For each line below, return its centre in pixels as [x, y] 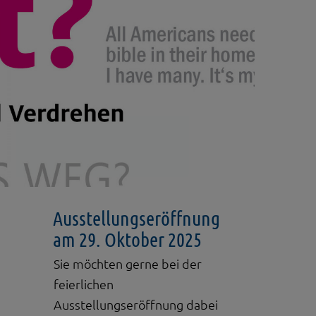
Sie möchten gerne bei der [128, 264]
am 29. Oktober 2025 [127, 239]
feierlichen [84, 284]
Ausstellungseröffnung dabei [136, 305]
